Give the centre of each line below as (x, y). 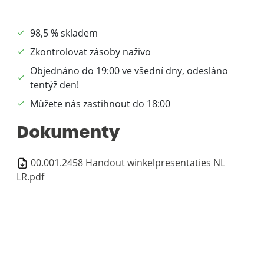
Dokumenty (68, 132)
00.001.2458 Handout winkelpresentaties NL (127, 162)
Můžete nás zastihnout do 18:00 (100, 103)
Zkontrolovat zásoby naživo (90, 52)
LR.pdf (30, 176)
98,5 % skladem (64, 33)
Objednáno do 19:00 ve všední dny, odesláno (129, 70)
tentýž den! (55, 85)
